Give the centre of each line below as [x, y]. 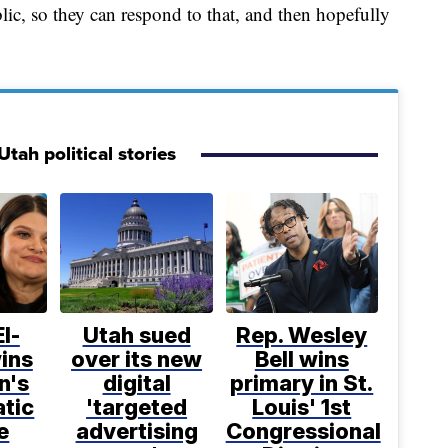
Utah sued [136, 334]
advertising [136, 430]
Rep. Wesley [302, 334]
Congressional [303, 430]
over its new [137, 358]
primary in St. [302, 382]
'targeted [137, 406]
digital [136, 382]
